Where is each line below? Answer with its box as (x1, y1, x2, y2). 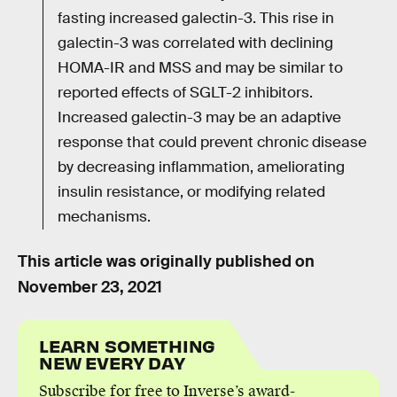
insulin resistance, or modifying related (58, 183, 325, 202)
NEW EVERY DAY (39, 351, 185, 374)
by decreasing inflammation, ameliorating (58, 158, 345, 177)
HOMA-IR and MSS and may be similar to (58, 58, 343, 78)
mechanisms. (58, 207, 151, 227)
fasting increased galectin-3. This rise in (58, 9, 334, 28)
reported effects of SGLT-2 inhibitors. (58, 83, 313, 103)
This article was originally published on (18, 251, 315, 271)
